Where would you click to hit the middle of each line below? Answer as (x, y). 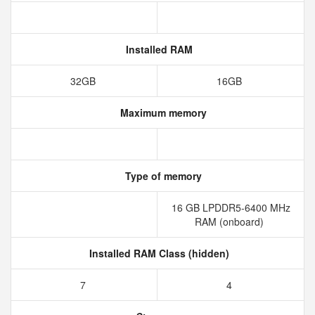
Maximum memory (162, 112)
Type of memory (162, 176)
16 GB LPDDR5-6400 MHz (231, 207)
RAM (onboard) (231, 221)
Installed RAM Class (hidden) (157, 253)
